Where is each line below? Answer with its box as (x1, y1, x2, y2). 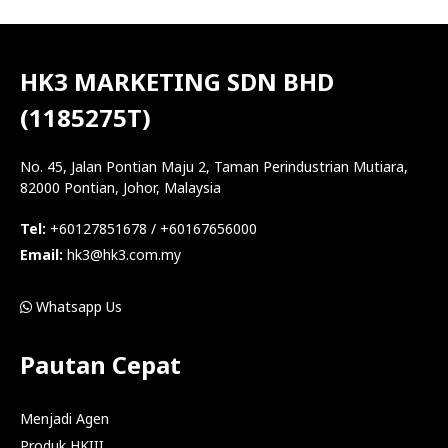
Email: (20, 245, 67, 265)
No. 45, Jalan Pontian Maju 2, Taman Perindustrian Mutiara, (20, 157, 408, 177)
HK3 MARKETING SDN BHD (20, 65, 334, 99)
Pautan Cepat (20, 348, 181, 382)
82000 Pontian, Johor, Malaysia (20, 178, 221, 198)
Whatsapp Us (32, 297, 122, 317)
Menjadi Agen (20, 409, 109, 429)
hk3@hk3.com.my (67, 245, 181, 265)
